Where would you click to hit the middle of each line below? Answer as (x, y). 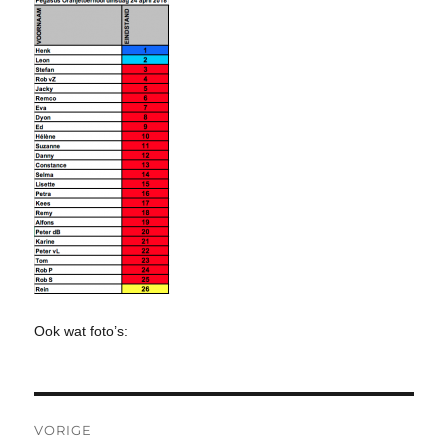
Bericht (73, 412)
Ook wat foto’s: (81, 330)
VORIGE (63, 430)
